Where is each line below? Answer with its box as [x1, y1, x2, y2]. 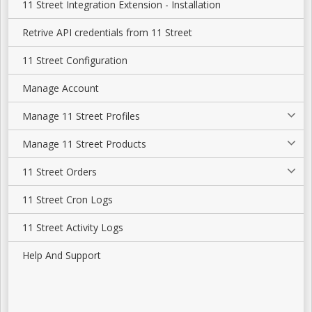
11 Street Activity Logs [22, 221, 123, 234]
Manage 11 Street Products [22, 137, 146, 150]
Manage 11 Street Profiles [22, 109, 140, 123]
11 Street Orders [22, 165, 97, 178]
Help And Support [22, 249, 101, 262]
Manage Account [22, 81, 99, 95]
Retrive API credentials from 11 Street [22, 26, 192, 39]
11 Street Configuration [22, 54, 127, 67]
